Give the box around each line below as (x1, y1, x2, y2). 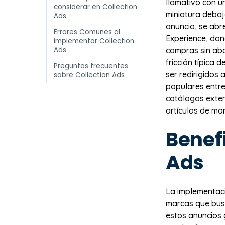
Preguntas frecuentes (54, 61, 128, 71)
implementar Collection (54, 36, 134, 46)
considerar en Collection (54, 2, 137, 12)
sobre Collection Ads (54, 70, 125, 80)
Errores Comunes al (54, 27, 120, 37)
